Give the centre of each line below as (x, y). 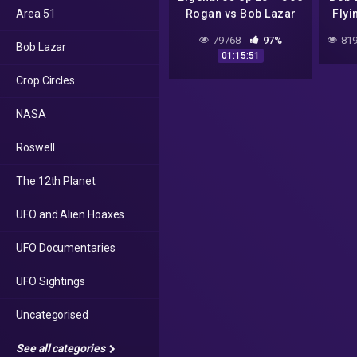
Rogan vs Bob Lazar (241, 14)
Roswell (35, 147)
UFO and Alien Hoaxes (71, 214)
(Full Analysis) (241, 31)
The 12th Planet (56, 181)
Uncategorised (52, 315)
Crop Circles (46, 80)
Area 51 (36, 14)
